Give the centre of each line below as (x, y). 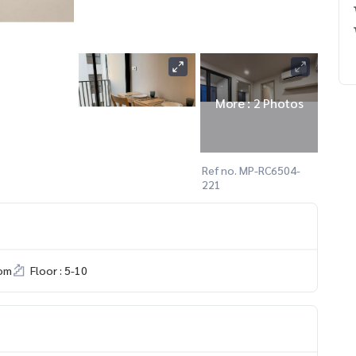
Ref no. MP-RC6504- (252, 170)
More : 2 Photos (259, 103)
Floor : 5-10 (59, 270)
